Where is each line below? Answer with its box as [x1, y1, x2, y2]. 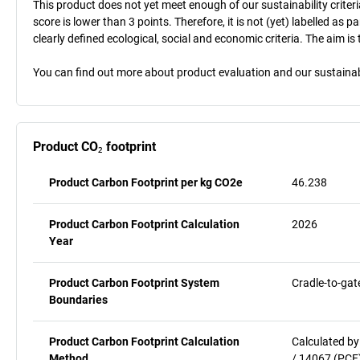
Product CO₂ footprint [33, 138, 156, 154]
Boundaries [49, 292, 108, 306]
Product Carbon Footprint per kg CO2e [49, 175, 243, 189]
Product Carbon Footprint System [49, 276, 219, 289]
